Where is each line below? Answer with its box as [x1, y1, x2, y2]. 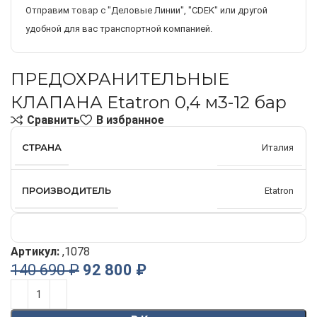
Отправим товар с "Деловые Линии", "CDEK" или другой [25, 5, 267, 16]
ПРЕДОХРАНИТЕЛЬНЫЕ [11, 69, 229, 89]
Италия [261, 142, 294, 153]
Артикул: [11, 245, 62, 259]
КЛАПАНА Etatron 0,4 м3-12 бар [11, 92, 287, 113]
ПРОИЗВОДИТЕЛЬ [22, 185, 111, 197]
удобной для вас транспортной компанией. [25, 23, 212, 34]
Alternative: [11, 282, 68, 296]
